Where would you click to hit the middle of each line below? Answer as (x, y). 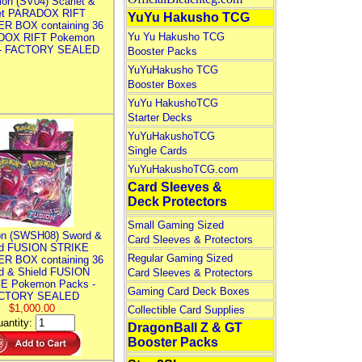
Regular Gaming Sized (180, 258)
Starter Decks (160, 118)
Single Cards (157, 151)
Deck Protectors (177, 202)
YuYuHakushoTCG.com (183, 169)
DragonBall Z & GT (185, 328)
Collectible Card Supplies (186, 310)
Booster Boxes (162, 84)
